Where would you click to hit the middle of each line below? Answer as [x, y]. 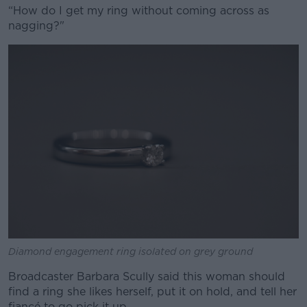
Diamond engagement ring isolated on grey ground [131, 251]
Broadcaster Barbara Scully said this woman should [147, 276]
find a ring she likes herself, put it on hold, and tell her [152, 291]
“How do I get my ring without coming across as [139, 11]
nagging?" [36, 26]
